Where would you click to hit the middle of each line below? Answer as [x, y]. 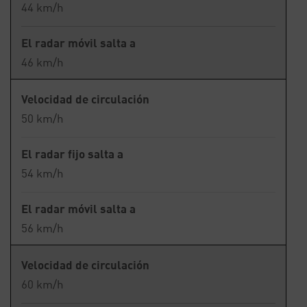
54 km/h [42, 173]
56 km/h [42, 228]
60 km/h [42, 284]
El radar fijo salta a [72, 154]
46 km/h [42, 62]
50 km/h [42, 118]
